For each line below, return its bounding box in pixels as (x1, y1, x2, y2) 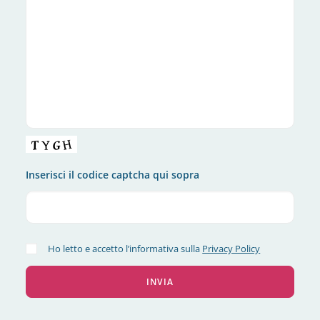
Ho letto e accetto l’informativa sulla (48, 242, 203, 255)
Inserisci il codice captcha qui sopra (26, 168, 199, 181)
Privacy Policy (202, 242, 261, 255)
